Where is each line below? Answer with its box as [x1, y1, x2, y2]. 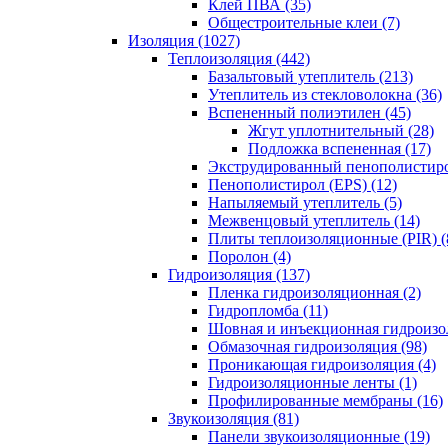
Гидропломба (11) [208, 302, 328, 319]
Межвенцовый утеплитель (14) [208, 212, 420, 229]
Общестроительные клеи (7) [208, 14, 400, 31]
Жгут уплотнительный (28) [248, 122, 434, 139]
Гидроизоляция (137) [168, 266, 310, 283]
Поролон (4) [208, 248, 291, 265]
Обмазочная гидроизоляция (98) [208, 338, 427, 355]
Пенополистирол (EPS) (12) [208, 176, 397, 193]
